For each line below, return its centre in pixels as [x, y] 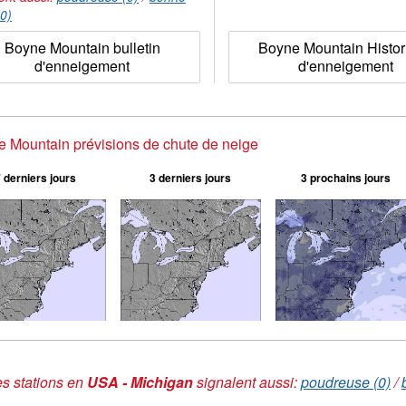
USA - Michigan [140, 382]
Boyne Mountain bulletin [82, 48]
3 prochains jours [346, 178]
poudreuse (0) [346, 382]
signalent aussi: [247, 382]
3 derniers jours [191, 178]
